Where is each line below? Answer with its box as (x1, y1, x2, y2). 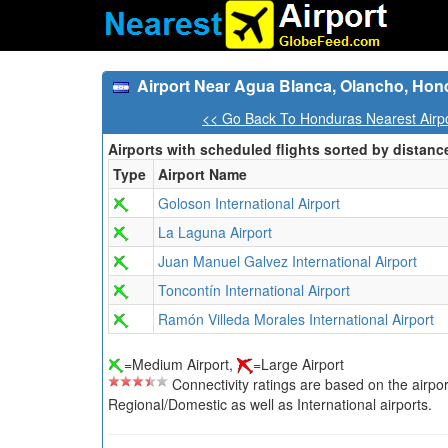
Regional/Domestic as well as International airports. (108, 394, 432, 415)
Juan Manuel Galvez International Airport (158, 251, 417, 271)
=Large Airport (253, 354, 344, 374)
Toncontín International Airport (158, 280, 350, 300)
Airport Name (158, 164, 247, 184)
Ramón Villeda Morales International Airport (158, 309, 434, 329)
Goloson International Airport (158, 193, 340, 213)
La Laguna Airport (158, 222, 272, 242)
